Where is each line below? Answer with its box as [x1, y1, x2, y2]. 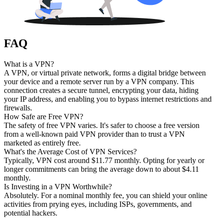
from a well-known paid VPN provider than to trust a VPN [4, 129, 185, 138]
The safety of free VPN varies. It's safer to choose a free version [4, 121, 200, 129]
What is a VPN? [4, 59, 54, 68]
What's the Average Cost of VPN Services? [4, 147, 137, 156]
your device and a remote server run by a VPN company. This [4, 77, 194, 86]
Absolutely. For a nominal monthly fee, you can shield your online [4, 191, 207, 200]
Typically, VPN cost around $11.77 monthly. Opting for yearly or [4, 156, 204, 164]
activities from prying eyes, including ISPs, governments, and [4, 200, 192, 208]
